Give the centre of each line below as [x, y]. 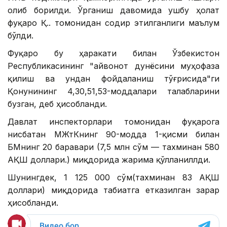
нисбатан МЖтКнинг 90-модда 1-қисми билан [113, 135]
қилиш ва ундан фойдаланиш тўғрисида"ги [113, 79]
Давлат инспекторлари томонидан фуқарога [113, 122]
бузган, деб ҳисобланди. [57, 104]
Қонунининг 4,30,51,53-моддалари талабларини [113, 91]
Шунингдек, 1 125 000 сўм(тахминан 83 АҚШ [113, 178]
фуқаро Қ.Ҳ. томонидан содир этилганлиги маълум [113, 23]
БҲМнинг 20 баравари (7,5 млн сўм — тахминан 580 [113, 147]
